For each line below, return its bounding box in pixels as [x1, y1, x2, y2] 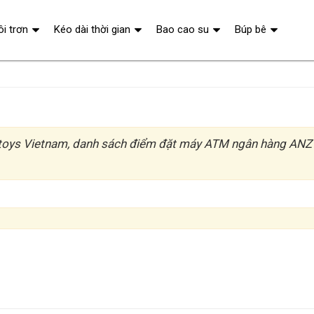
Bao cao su [156, 23, 209, 36]
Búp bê [234, 23, 266, 36]
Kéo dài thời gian [53, 23, 130, 36]
